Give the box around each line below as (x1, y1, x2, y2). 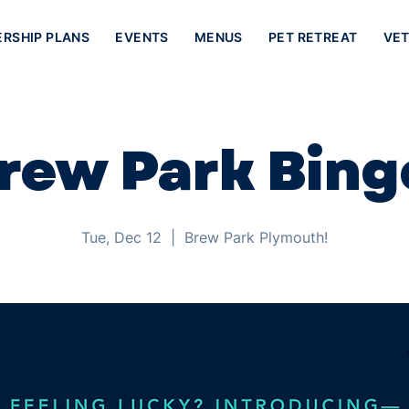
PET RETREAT (267, 29, 358, 45)
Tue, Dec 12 (81, 228, 162, 246)
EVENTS (115, 29, 169, 45)
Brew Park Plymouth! (184, 228, 328, 246)
